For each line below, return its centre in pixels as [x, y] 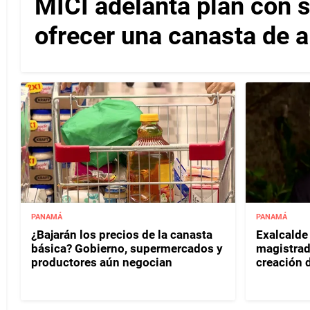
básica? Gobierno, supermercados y [127, 248]
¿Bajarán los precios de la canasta [122, 234]
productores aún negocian [102, 262]
